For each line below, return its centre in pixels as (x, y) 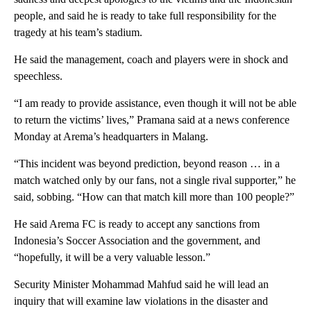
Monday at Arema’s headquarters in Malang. (111, 136)
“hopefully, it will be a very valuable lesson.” (112, 257)
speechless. (38, 76)
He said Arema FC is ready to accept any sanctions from (137, 224)
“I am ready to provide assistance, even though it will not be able (155, 103)
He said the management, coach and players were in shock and (151, 59)
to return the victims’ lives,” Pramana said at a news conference (152, 119)
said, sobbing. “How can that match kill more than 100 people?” (154, 196)
